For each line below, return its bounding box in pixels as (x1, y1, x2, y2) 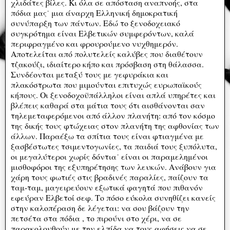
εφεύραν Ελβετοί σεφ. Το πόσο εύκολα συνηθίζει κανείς (11, 191, 216, 203)
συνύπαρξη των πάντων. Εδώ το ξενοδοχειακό (11, 17, 180, 28)
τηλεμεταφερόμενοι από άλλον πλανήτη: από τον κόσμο (11, 109, 215, 121)
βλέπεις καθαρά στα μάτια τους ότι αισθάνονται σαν (11, 99, 205, 110)
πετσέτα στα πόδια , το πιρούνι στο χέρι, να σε (11, 212, 182, 223)
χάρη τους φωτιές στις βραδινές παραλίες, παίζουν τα (11, 171, 208, 182)
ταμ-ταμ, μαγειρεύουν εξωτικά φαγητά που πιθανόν (11, 181, 203, 193)
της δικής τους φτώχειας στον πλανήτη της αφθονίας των (11, 120, 219, 131)
